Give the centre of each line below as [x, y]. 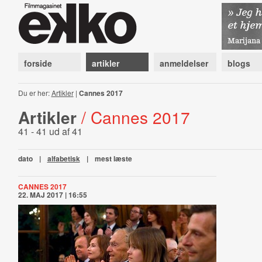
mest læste [113, 158]
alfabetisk [63, 158]
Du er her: [35, 93]
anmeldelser [184, 63]
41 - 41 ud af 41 [50, 131]
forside [38, 63]
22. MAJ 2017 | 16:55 [52, 195]
